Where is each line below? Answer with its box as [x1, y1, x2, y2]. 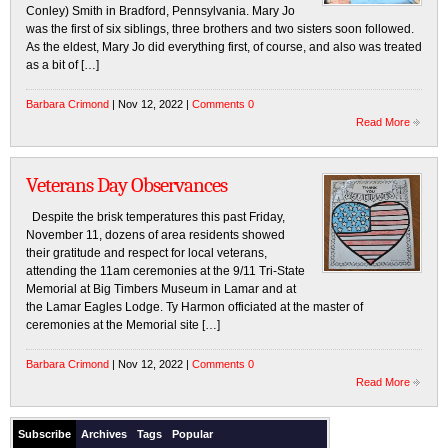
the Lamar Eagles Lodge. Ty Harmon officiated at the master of [26, 300, 363, 314]
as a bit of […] [26, 58, 99, 72]
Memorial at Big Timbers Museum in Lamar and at [26, 282, 296, 296]
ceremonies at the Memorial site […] [26, 318, 220, 332]
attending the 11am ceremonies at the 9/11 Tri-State [26, 264, 305, 278]
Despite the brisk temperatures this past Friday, [26, 210, 285, 224]
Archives [81, 428, 127, 440]
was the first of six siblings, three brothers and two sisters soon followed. [26, 22, 414, 36]
